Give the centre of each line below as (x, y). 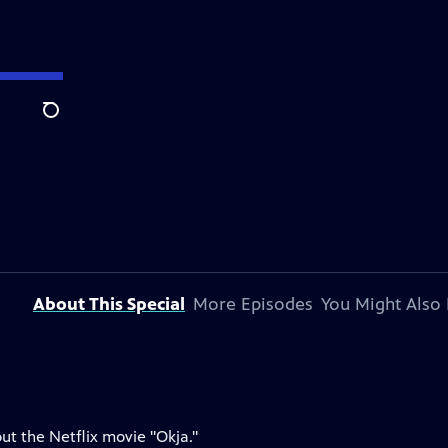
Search (66, 121)
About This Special (109, 304)
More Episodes (253, 304)
